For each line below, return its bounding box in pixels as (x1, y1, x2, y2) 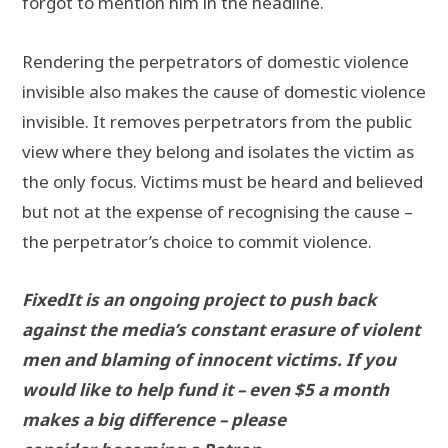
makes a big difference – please (22, 407, 286, 431)
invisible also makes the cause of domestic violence (22, 79, 426, 103)
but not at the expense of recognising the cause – (22, 199, 413, 223)
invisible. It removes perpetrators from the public (22, 109, 412, 133)
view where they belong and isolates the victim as (22, 139, 414, 163)
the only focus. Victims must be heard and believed (22, 169, 423, 193)
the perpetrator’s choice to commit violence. (22, 229, 372, 253)
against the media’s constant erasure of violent (22, 317, 420, 341)
